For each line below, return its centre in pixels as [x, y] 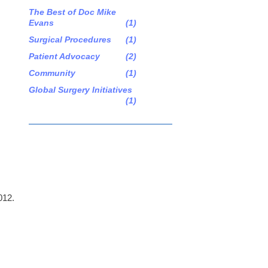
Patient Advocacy [64, 56]
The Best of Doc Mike [72, 12]
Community [52, 73]
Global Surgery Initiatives [80, 90]
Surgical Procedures [70, 39]
